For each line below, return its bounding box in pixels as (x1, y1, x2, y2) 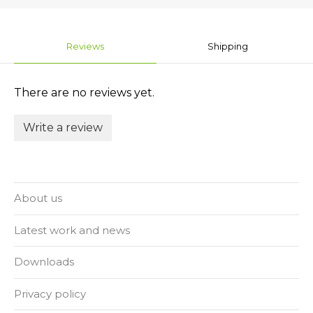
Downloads (14, 255, 74, 269)
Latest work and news (14, 223, 130, 237)
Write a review (23, 120, 103, 134)
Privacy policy (14, 286, 86, 300)
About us (14, 191, 62, 205)
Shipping (208, 40, 248, 52)
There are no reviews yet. (14, 85, 154, 99)
